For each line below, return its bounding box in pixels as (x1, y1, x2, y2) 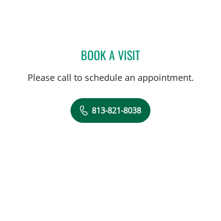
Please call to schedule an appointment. (27, 71, 194, 83)
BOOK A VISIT (81, 45, 140, 64)
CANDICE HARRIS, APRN (140, 46, 216, 60)
